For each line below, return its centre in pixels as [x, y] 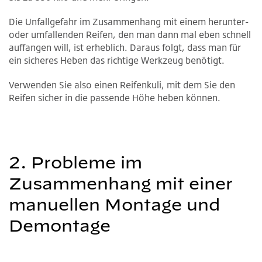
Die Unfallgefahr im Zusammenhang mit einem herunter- [129, 21]
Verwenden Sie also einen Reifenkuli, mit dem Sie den [122, 85]
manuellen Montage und [114, 204]
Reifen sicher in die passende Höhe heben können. [115, 97]
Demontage [60, 225]
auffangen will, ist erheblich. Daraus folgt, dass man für [125, 47]
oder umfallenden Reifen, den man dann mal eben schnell [130, 34]
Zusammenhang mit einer [121, 183]
